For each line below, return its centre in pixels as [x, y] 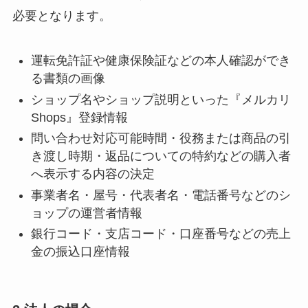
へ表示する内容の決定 [92, 174]
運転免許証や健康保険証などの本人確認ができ [161, 61]
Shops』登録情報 [79, 117]
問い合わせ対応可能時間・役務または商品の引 [161, 139]
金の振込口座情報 [80, 252]
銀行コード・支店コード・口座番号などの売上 [161, 234]
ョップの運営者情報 [86, 213]
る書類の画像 [68, 79]
